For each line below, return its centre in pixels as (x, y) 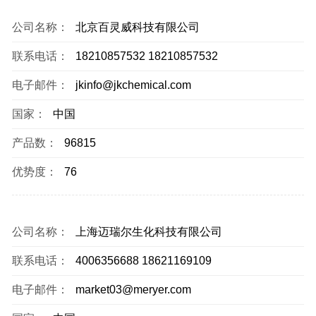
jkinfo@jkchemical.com (133, 85)
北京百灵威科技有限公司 (138, 27)
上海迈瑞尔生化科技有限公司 (149, 232)
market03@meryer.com (133, 290)
